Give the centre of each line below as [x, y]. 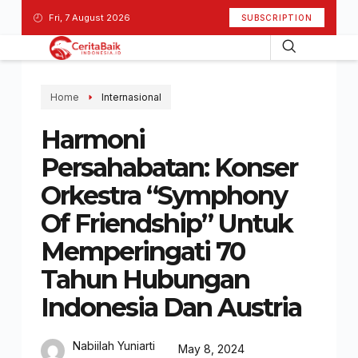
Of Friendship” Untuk [166, 223]
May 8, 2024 [211, 348]
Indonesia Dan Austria [171, 307]
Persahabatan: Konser [169, 167]
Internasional [131, 97]
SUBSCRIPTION [277, 18]
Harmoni [92, 139]
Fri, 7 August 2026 [89, 17]
